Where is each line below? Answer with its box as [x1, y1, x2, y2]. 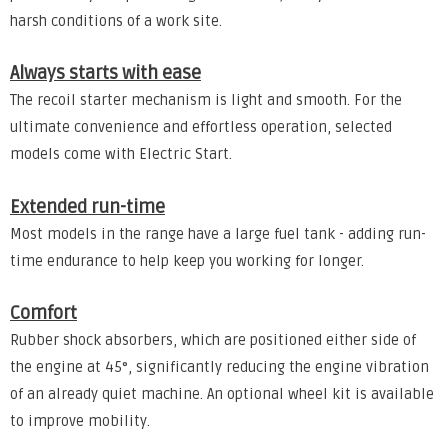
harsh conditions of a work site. [10, 12, 222, 30]
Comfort [10, 302, 77, 325]
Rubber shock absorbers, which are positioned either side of [10, 332, 416, 350]
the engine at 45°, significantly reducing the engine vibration [10, 359, 429, 377]
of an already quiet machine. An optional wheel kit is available [10, 386, 434, 404]
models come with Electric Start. [10, 146, 232, 164]
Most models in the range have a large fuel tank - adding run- [10, 225, 426, 243]
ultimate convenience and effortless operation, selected [10, 119, 392, 137]
